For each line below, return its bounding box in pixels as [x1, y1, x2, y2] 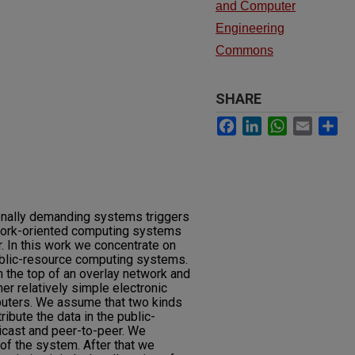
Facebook [236, 115, 299, 131]
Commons [216, 44, 273, 57]
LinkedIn [261, 115, 315, 131]
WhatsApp [287, 115, 353, 131]
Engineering [216, 21, 284, 35]
